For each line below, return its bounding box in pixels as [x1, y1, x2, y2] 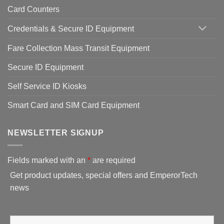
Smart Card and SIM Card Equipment [7, 101, 139, 110]
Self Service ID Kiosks [7, 82, 86, 91]
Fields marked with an [7, 155, 87, 164]
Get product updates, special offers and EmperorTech [10, 170, 197, 179]
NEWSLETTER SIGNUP [7, 128, 104, 137]
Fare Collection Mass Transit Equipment [7, 44, 149, 53]
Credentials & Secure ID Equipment [7, 24, 134, 33]
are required [90, 155, 135, 164]
